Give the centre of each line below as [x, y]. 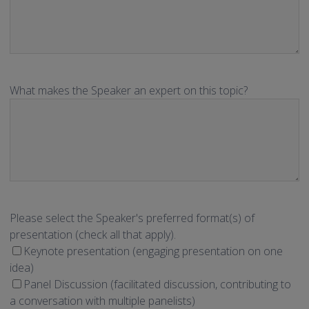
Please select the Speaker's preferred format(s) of [132, 218]
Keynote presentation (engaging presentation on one [153, 251]
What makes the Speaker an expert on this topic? [129, 91]
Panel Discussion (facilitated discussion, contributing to [157, 285]
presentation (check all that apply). [93, 235]
